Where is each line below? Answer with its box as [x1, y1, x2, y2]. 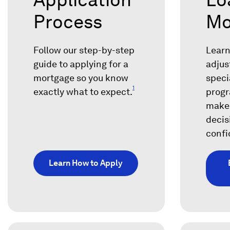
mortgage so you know [33, 72, 128, 84]
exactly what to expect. [33, 86, 132, 98]
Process [33, 11, 102, 33]
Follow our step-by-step [33, 45, 135, 56]
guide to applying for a [33, 59, 128, 70]
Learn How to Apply [49, 158, 123, 168]
